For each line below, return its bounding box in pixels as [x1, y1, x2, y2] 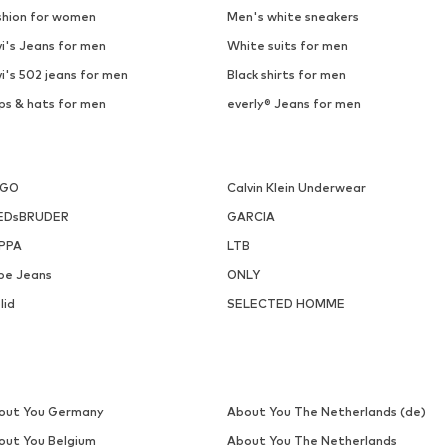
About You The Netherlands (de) [226, 404, 426, 420]
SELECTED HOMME [226, 296, 345, 312]
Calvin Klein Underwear [226, 180, 366, 196]
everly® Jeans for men [226, 96, 361, 112]
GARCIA [226, 209, 275, 225]
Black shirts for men [226, 67, 346, 83]
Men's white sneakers [226, 9, 359, 25]
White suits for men [226, 38, 348, 54]
